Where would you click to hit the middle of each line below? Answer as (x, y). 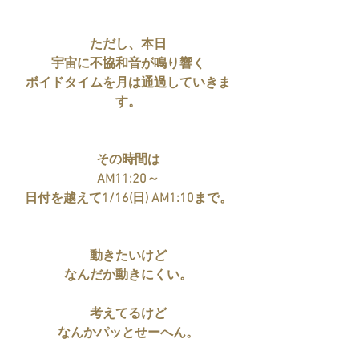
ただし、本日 (128, 45)
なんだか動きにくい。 (128, 276)
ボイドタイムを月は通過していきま (128, 84)
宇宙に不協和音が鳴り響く (128, 65)
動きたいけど (128, 257)
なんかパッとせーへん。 (128, 334)
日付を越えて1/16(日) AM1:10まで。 (128, 199)
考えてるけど (128, 315)
